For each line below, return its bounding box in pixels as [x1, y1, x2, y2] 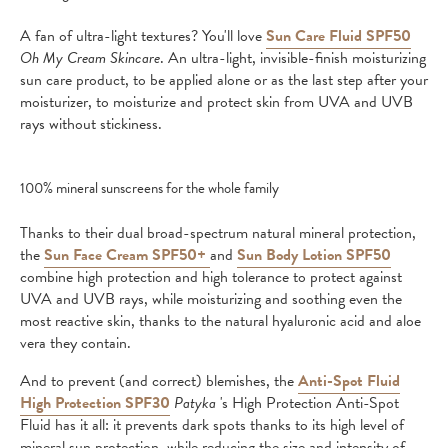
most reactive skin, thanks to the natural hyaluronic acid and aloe [20, 309, 421, 333]
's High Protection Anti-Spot [216, 391, 399, 415]
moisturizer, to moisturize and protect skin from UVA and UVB [20, 90, 413, 114]
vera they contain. [20, 331, 135, 355]
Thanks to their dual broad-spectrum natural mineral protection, [20, 221, 416, 245]
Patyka [174, 391, 216, 415]
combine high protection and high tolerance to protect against [20, 265, 402, 289]
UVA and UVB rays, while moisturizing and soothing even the [20, 287, 402, 311]
